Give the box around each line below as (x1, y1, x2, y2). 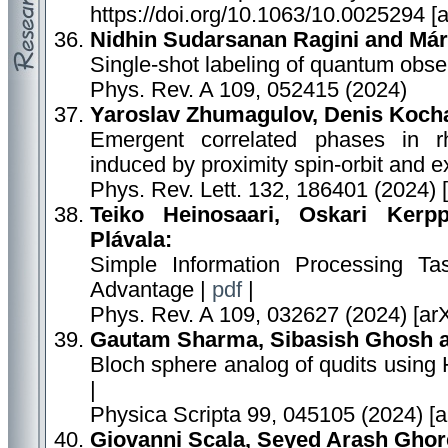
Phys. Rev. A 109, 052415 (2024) (90, 78, 407, 102)
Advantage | (90, 278, 212, 302)
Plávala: (90, 228, 172, 252)
